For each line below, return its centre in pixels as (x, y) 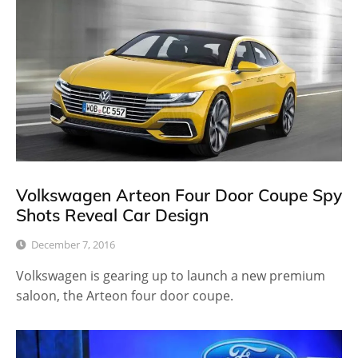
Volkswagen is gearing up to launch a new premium (171, 275)
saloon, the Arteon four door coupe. (125, 295)
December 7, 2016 (73, 244)
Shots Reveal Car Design (112, 215)
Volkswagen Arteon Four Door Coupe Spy (179, 195)
